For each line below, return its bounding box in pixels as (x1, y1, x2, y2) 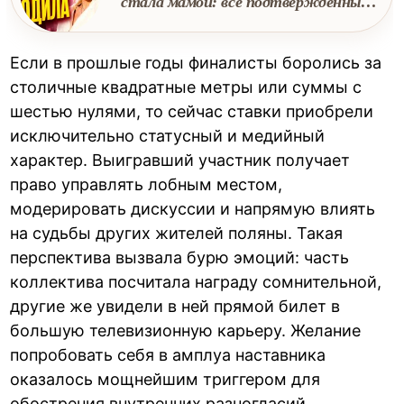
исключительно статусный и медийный (10, 126, 326, 146)
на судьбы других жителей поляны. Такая (10, 224, 344, 243)
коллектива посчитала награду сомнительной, (10, 272, 382, 292)
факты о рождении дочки (121, 14, 301, 32)
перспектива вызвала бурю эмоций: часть (10, 248, 350, 268)
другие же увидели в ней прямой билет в (10, 297, 341, 317)
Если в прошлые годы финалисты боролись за (10, 53, 382, 73)
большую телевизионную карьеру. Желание (10, 321, 362, 341)
